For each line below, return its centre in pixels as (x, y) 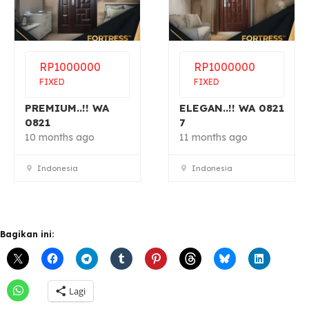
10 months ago (60, 138)
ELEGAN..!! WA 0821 (232, 108)
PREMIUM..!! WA (67, 108)
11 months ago (213, 138)
